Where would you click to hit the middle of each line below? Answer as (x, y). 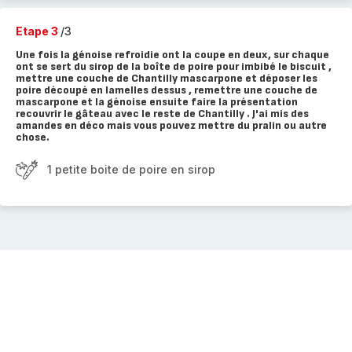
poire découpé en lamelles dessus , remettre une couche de (167, 90)
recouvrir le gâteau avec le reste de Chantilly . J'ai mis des (162, 114)
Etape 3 (38, 31)
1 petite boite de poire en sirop (131, 169)
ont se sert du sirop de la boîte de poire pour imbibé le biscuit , (174, 66)
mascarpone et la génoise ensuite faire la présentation (157, 102)
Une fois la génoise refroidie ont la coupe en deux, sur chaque (172, 55)
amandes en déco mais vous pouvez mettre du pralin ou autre (171, 125)
